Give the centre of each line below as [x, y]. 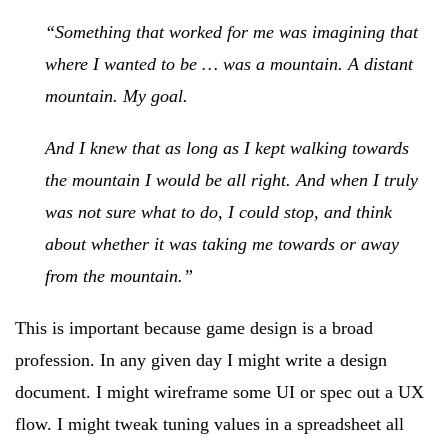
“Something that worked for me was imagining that [231, 32]
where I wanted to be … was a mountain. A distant [229, 64]
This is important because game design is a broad [194, 328]
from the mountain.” [119, 276]
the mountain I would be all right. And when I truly [231, 180]
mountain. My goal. [116, 96]
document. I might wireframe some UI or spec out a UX [219, 392]
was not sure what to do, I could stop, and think [218, 212]
